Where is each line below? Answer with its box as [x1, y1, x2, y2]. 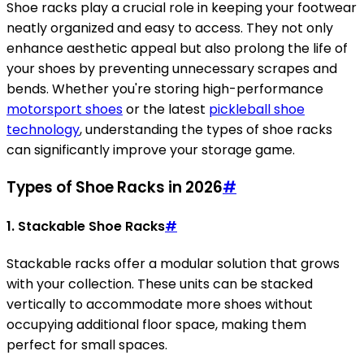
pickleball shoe [209, 99, 305, 119]
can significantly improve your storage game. [6, 140, 295, 159]
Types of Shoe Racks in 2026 [6, 175, 223, 198]
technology [6, 119, 80, 139]
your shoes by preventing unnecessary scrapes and [6, 58, 337, 78]
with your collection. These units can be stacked [6, 275, 313, 294]
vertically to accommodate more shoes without [6, 295, 313, 314]
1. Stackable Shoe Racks [6, 216, 165, 236]
